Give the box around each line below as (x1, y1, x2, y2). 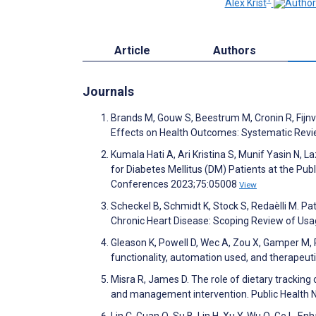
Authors (213, 43, 257, 57)
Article (114, 43, 150, 57)
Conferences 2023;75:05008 (111, 178, 239, 190)
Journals (83, 83, 134, 99)
